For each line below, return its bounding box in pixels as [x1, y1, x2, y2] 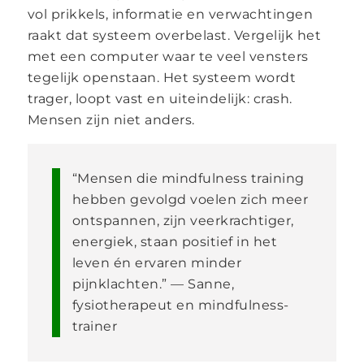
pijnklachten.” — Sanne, [71, 275, 235, 292]
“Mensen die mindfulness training [71, 170, 305, 186]
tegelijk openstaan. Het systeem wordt [27, 69, 297, 85]
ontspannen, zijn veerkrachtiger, [71, 212, 294, 228]
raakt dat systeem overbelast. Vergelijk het [27, 27, 322, 43]
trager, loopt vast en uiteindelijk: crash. [27, 90, 292, 106]
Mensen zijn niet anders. [27, 111, 195, 128]
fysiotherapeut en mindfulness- [71, 297, 289, 313]
